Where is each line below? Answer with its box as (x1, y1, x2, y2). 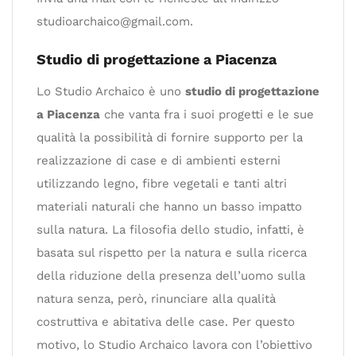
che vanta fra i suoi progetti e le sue (100, 107, 314, 122)
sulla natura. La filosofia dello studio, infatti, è (37, 222, 304, 237)
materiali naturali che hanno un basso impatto (37, 199, 302, 214)
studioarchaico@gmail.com (37, 14, 190, 29)
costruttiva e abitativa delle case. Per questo (37, 315, 295, 329)
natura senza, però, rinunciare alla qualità (37, 292, 276, 306)
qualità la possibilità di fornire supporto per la (37, 130, 303, 145)
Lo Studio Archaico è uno (37, 84, 185, 99)
